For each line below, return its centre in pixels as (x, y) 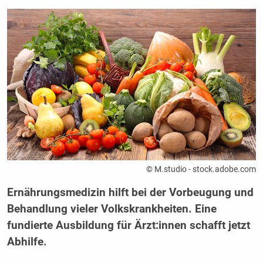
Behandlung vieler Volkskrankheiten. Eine (112, 209)
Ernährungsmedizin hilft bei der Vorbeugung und (130, 192)
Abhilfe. (27, 242)
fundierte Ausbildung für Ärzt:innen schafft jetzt (128, 225)
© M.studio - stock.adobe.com (201, 169)
